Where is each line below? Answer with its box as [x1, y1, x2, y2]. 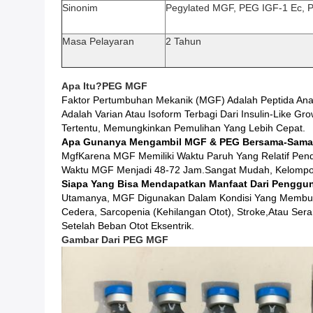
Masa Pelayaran [62, 36, 134, 47]
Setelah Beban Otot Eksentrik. [61, 220, 194, 231]
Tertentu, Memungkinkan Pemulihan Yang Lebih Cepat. [61, 122, 305, 133]
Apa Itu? [61, 80, 102, 92]
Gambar [61, 234, 99, 245]
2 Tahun [166, 36, 201, 47]
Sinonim [62, 2, 98, 13]
